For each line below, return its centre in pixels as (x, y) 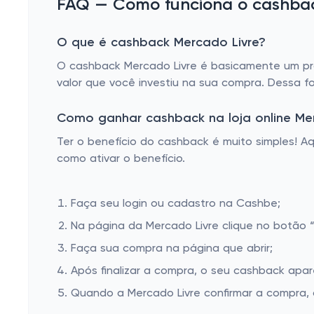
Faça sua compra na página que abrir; (172, 249)
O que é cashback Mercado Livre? (161, 43)
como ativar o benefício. (121, 159)
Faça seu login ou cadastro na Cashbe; (176, 204)
